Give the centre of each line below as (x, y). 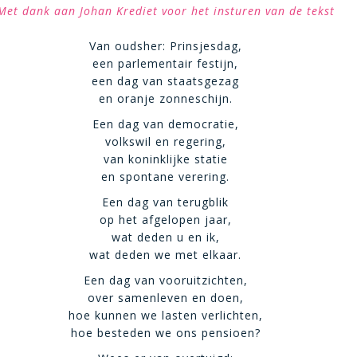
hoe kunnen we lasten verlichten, (165, 315)
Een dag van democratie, (165, 124)
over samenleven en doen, (165, 298)
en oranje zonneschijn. (165, 98)
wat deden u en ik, (165, 237)
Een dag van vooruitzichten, (165, 280)
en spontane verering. (166, 177)
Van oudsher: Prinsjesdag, (165, 46)
